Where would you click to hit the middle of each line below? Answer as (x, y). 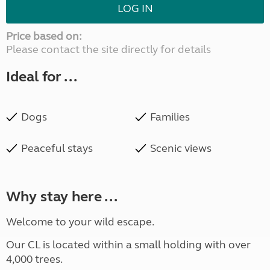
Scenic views (181, 149)
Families (170, 117)
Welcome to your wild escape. (80, 222)
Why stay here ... (62, 197)
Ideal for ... (42, 77)
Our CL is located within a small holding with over (128, 245)
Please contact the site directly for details (108, 50)
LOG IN (135, 9)
